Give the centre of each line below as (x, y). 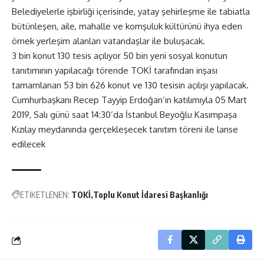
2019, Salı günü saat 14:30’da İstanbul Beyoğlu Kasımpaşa (124, 115)
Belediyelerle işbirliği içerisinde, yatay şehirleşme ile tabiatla (131, 11)
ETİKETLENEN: (45, 195)
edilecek (29, 144)
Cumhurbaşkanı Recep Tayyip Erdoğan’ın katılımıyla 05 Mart (129, 100)
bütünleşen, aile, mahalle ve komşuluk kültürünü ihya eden (127, 26)
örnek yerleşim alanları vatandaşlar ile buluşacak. (108, 41)
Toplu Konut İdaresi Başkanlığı (151, 195)
